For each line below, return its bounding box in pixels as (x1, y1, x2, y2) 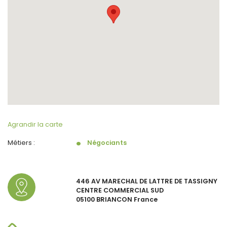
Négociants (87, 138, 127, 147)
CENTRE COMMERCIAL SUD (76, 185, 164, 195)
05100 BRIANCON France (76, 195, 158, 204)
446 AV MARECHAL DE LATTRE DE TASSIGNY (76, 176, 217, 185)
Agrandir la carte (8, 120, 63, 129)
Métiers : (8, 138, 38, 147)
